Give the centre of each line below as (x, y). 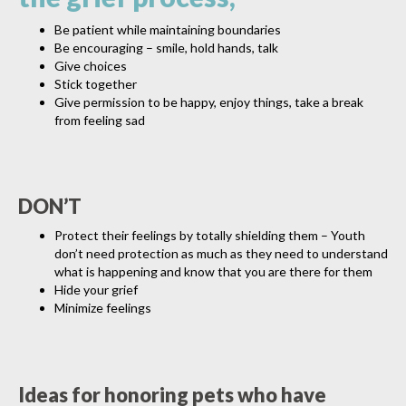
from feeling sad (100, 120)
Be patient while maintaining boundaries (168, 29)
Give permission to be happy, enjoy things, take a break (209, 101)
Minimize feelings (103, 308)
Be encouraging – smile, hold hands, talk (166, 47)
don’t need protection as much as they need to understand (221, 254)
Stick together (96, 83)
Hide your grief (96, 290)
